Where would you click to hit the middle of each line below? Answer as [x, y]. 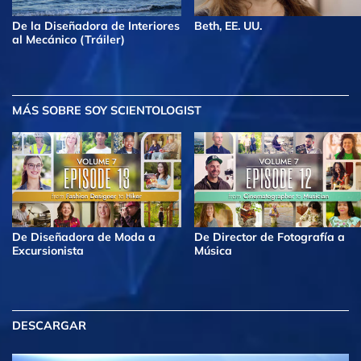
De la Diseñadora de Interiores [96, 26]
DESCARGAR [49, 326]
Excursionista [48, 251]
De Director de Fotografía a [270, 237]
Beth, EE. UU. [228, 26]
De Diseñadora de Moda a [84, 237]
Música [213, 251]
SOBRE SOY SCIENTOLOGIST [120, 110]
